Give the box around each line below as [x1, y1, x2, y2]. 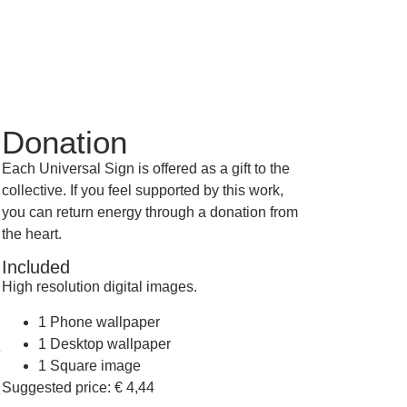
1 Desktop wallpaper [37, 335, 171, 352]
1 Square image [37, 357, 141, 373]
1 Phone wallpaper [37, 313, 160, 330]
